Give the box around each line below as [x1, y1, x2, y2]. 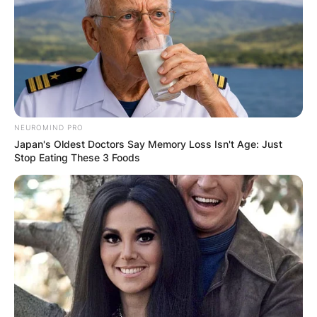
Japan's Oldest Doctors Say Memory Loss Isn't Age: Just [14, 137, 282, 150]
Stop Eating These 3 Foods [14, 151, 140, 163]
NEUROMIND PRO [14, 122, 83, 132]
